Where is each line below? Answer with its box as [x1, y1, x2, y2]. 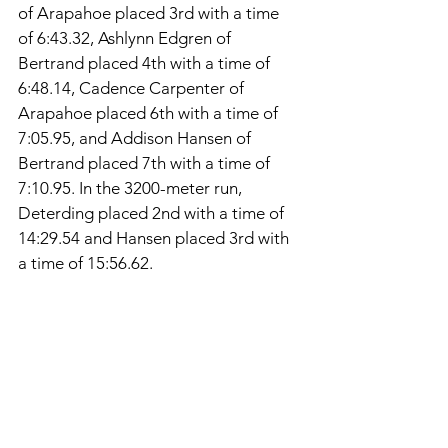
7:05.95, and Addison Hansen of [18, 128, 255, 149]
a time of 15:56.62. [18, 253, 157, 274]
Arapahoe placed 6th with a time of [18, 103, 282, 124]
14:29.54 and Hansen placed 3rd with [18, 228, 293, 249]
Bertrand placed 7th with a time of [18, 153, 274, 174]
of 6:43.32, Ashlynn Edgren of [18, 28, 235, 49]
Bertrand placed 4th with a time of [18, 53, 274, 74]
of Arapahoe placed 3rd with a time [18, 3, 283, 24]
